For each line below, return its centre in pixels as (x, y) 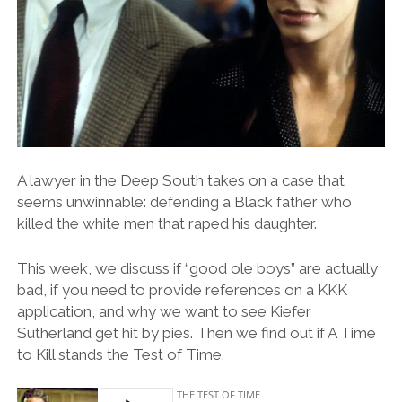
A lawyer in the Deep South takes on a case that (180, 181)
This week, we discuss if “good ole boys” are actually (197, 268)
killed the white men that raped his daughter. (166, 224)
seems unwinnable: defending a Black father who (184, 202)
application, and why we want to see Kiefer (164, 311)
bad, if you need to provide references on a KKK (182, 289)
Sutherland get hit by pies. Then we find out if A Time (196, 332)
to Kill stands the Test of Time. (120, 354)
